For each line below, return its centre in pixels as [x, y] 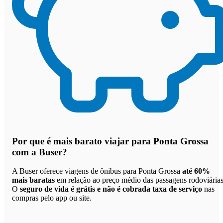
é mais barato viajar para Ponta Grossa [128, 141]
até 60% [196, 171]
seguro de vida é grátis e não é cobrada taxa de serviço [111, 189]
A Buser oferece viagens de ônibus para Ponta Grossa [97, 171]
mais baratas [33, 180]
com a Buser [37, 152]
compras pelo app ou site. [52, 198]
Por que [29, 141]
